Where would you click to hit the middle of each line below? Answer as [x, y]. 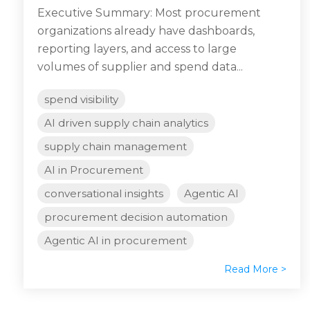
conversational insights [104, 194]
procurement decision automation [136, 217]
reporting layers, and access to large [137, 49]
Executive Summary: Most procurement [149, 13]
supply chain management [116, 147]
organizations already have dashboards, [146, 31]
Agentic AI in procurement [116, 241]
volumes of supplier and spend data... [140, 67]
